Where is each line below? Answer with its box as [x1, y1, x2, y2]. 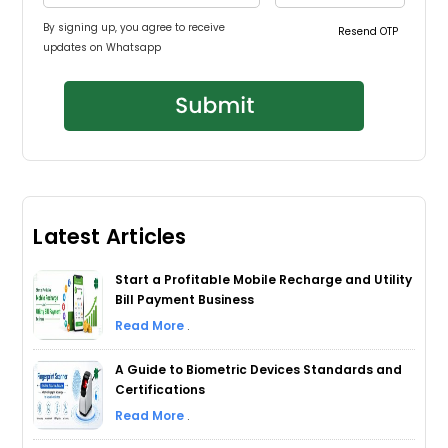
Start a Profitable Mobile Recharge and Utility [115, 270, 413, 288]
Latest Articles [33, 221, 187, 251]
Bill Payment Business [115, 290, 255, 308]
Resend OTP [338, 23, 399, 39]
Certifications [115, 380, 206, 398]
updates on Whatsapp [43, 39, 162, 55]
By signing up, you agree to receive [43, 19, 226, 35]
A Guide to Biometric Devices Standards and [115, 360, 403, 378]
